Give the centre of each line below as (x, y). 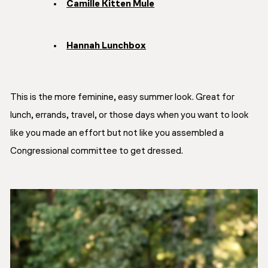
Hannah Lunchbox (106, 46)
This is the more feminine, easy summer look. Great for (122, 98)
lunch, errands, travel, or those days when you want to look (130, 116)
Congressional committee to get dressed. (97, 152)
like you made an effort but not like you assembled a (117, 134)
